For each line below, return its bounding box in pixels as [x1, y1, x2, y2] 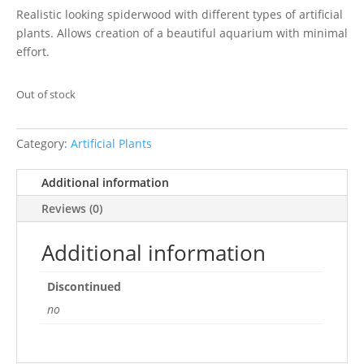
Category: [16, 136, 71, 152]
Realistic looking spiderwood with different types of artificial [16, 6, 343, 23]
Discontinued [47, 279, 121, 295]
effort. [16, 44, 50, 60]
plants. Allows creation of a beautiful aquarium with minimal [16, 25, 348, 41]
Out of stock [16, 87, 76, 102]
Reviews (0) [41, 201, 102, 217]
